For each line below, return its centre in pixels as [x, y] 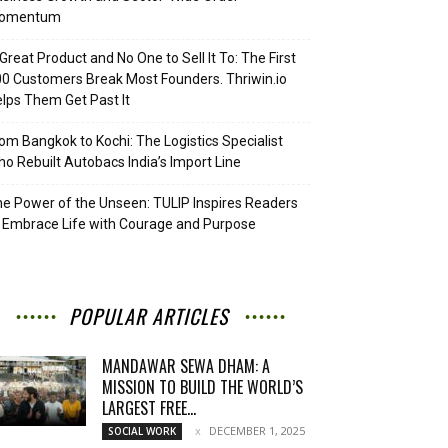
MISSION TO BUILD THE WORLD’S [202, 387]
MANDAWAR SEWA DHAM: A [186, 366]
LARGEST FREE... [149, 408]
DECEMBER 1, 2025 [257, 430]
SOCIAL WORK [142, 431]
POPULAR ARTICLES [148, 316]
